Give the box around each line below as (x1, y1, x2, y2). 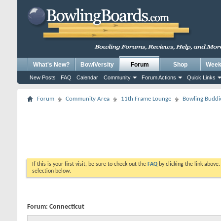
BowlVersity (80, 61, 114, 68)
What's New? (33, 61, 70, 68)
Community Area (66, 96, 110, 102)
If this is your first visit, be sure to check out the (32, 161, 147, 167)
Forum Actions (142, 74, 176, 80)
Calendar (76, 74, 98, 80)
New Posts (30, 74, 56, 80)
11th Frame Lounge (121, 96, 171, 102)
